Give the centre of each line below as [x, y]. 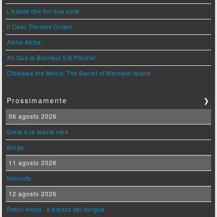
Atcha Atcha [24, 42]
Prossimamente [37, 101]
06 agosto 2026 [32, 116]
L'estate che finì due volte [43, 11]
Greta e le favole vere [38, 132]
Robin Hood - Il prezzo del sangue [56, 209]
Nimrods [19, 178]
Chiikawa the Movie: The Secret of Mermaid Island [79, 73]
